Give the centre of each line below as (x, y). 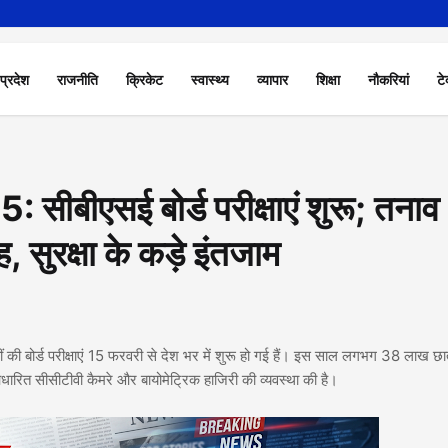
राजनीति (78, 79)
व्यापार (273, 79)
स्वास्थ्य (210, 79)
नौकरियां (389, 79)
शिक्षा (328, 79)
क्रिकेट (145, 79)
